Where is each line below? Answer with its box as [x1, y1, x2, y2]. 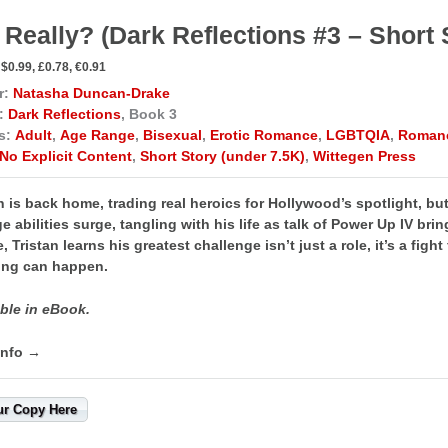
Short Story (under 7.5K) [140, 147, 305, 164]
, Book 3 [121, 105, 177, 122]
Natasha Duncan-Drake [13, 84, 170, 101]
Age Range [60, 126, 135, 143]
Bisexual [143, 126, 202, 143]
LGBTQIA [326, 126, 390, 143]
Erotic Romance [210, 126, 318, 143]
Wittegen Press [313, 147, 416, 164]
